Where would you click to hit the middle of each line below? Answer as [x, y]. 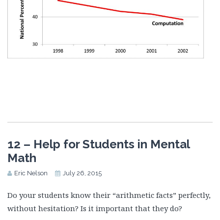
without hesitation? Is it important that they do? [95, 208]
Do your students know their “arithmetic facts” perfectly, [109, 195]
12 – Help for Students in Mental [98, 144]
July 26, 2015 [82, 173]
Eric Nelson [31, 173]
